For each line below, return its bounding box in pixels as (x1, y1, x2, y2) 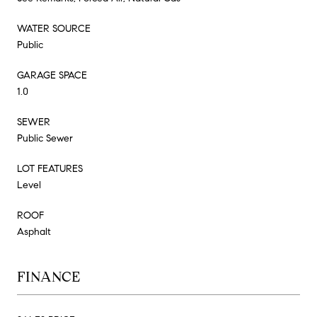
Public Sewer (17, 132, 73, 144)
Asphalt (17, 225, 51, 238)
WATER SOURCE (17, 22, 91, 35)
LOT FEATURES (17, 162, 83, 175)
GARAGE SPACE (17, 69, 87, 81)
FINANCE (17, 267, 80, 286)
